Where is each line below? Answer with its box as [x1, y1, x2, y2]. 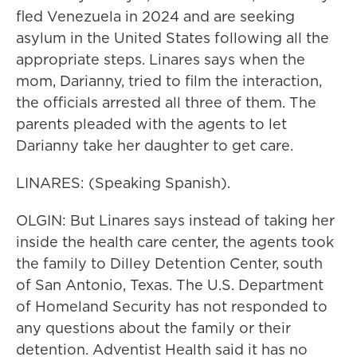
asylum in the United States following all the [16, 28, 329, 48]
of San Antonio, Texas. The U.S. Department [16, 275, 324, 295]
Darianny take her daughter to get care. [16, 135, 293, 155]
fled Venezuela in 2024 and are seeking [16, 6, 295, 26]
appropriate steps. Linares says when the [16, 49, 305, 69]
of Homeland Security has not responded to [16, 296, 328, 316]
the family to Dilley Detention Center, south [16, 253, 323, 273]
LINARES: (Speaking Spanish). [16, 173, 230, 193]
